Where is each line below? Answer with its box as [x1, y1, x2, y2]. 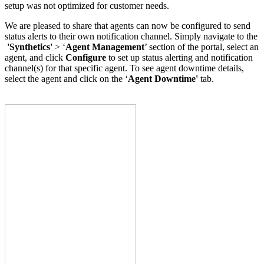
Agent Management [65, 41, 144, 52]
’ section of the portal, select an [144, 41, 259, 52]
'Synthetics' [7, 41, 52, 52]
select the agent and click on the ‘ [5, 73, 128, 84]
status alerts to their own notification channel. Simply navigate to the [5, 31, 258, 41]
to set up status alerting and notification [106, 52, 253, 62]
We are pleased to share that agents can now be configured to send [5, 20, 250, 31]
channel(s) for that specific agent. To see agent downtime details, [5, 62, 244, 73]
